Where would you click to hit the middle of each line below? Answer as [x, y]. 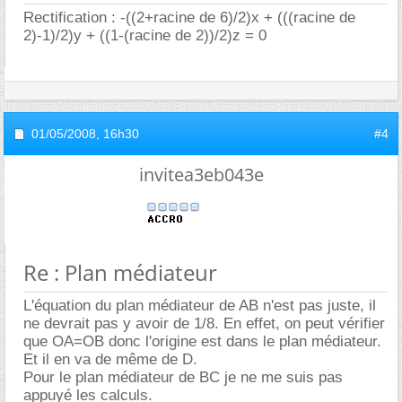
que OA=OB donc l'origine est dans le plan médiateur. [202, 341]
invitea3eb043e [201, 175]
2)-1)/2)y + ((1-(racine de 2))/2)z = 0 [145, 35]
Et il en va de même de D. [110, 359]
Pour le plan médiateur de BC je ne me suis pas [183, 377]
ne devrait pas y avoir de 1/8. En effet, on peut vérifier [204, 323]
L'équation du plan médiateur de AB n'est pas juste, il [200, 306]
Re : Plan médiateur [120, 272]
